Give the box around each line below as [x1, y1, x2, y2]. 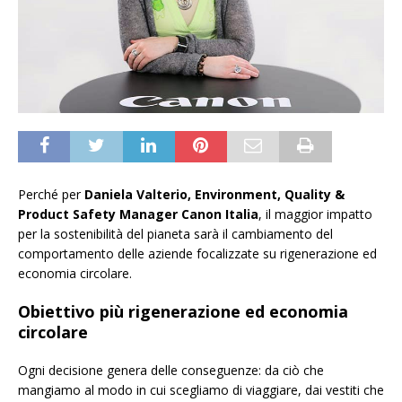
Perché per [18, 185, 81, 203]
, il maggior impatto [258, 205, 372, 223]
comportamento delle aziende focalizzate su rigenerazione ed [18, 244, 377, 262]
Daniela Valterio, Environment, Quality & [81, 185, 345, 203]
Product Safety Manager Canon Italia [18, 205, 258, 223]
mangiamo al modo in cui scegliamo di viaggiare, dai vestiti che [18, 380, 384, 398]
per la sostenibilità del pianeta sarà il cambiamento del [18, 224, 333, 242]
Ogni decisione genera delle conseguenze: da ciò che [18, 361, 324, 379]
